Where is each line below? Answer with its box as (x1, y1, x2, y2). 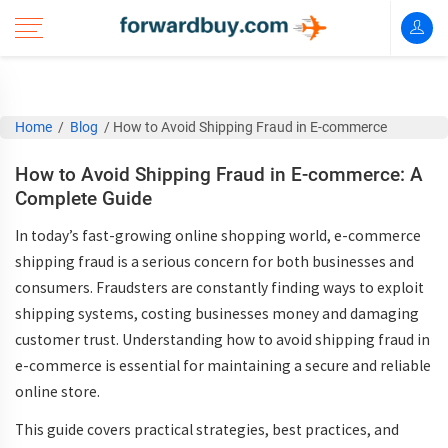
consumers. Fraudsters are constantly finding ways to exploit (15, 278, 424, 297)
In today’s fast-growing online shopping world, (15, 226, 334, 245)
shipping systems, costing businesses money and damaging (15, 304, 419, 323)
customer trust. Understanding (15, 330, 226, 349)
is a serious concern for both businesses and (114, 252, 414, 271)
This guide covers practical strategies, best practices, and (15, 420, 399, 439)
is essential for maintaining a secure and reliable (102, 356, 431, 375)
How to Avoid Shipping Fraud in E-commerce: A (15, 163, 423, 186)
